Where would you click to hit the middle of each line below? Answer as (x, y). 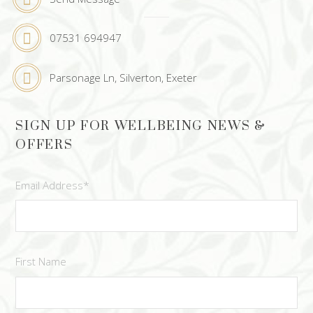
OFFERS (44, 145)
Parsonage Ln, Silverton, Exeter (124, 77)
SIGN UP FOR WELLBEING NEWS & (141, 126)
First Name (41, 262)
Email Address (50, 185)
